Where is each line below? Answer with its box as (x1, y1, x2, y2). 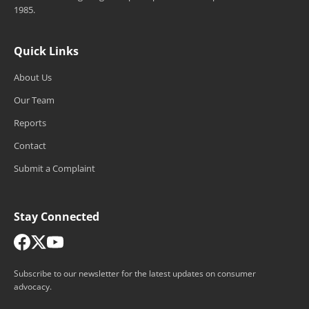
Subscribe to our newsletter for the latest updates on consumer (14, 267, 256, 279)
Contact (14, 139, 46, 152)
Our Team (14, 93, 54, 106)
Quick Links (14, 43, 79, 59)
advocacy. (14, 280, 52, 292)
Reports (14, 116, 46, 129)
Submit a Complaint (14, 161, 95, 175)
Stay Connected (14, 208, 99, 224)
